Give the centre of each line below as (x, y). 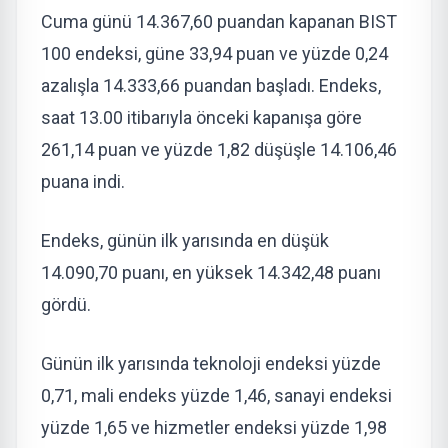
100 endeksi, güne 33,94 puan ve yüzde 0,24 (214, 53)
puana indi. (83, 181)
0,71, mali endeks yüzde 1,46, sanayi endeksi (216, 395)
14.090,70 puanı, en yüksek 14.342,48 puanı (211, 272)
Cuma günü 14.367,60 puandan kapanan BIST (219, 21)
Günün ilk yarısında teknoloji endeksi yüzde (211, 363)
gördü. (66, 304)
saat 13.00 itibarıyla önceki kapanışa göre (201, 117)
